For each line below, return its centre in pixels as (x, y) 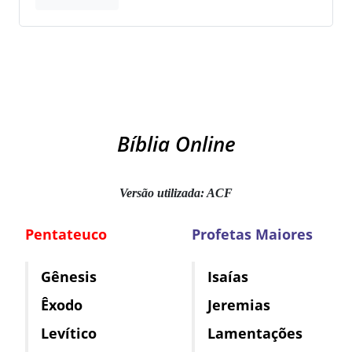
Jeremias (239, 304)
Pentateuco (66, 234)
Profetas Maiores (252, 234)
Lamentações (255, 333)
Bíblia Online (176, 143)
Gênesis (69, 276)
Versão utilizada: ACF (176, 192)
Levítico (69, 333)
